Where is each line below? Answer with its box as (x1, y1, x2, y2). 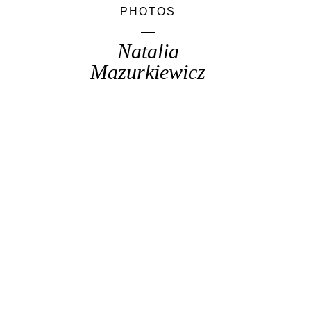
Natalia (117, 40, 179, 62)
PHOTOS (120, 6, 176, 17)
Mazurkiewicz (90, 60, 205, 83)
